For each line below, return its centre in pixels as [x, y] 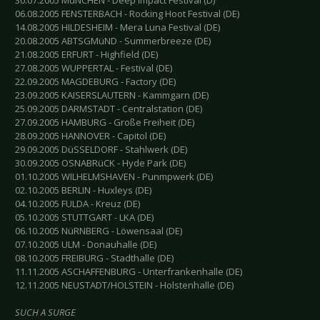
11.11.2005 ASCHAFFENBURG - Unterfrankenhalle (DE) [129, 272]
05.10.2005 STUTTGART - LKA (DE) [84, 217]
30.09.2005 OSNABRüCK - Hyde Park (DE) [100, 163]
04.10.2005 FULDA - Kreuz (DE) [77, 204]
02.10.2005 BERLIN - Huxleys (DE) [83, 190]
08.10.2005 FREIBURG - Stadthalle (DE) [94, 258]
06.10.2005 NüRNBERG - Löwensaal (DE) [99, 231]
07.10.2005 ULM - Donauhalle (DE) [86, 245]
